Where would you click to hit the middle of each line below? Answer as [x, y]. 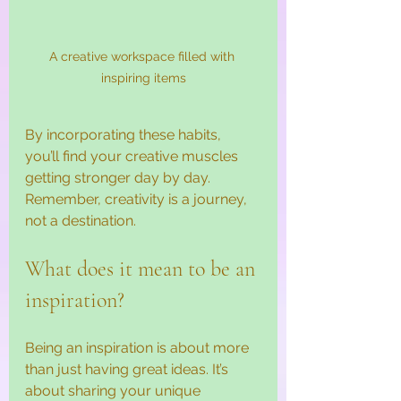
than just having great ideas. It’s [128, 370]
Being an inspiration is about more [139, 348]
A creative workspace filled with [143, 57]
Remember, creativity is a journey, [138, 200]
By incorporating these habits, [125, 135]
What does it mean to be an [143, 269]
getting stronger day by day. [119, 178]
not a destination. [81, 221]
